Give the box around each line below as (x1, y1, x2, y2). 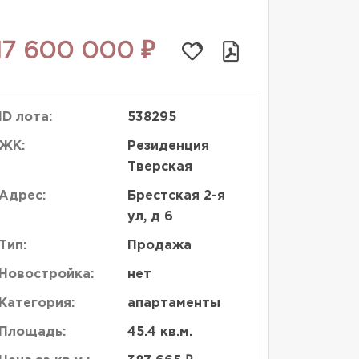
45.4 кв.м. (127, 326, 192, 338)
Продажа (127, 240, 192, 252)
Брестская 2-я (127, 190, 225, 202)
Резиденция (127, 140, 209, 152)
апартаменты (127, 297, 220, 309)
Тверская (127, 161, 192, 173)
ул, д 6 (127, 211, 173, 223)
